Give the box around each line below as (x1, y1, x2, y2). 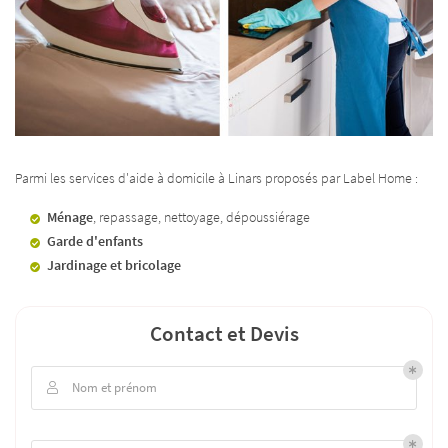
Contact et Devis (149, 320, 299, 347)
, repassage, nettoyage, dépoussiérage (93, 207, 310, 226)
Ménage (47, 207, 93, 226)
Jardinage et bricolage (47, 255, 181, 274)
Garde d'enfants (47, 231, 143, 250)
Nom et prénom (72, 379, 157, 395)
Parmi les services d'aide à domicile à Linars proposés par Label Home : (15, 168, 418, 187)
